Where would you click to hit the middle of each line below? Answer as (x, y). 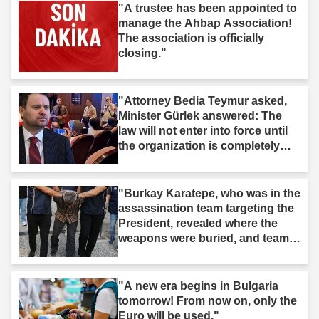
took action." (153, 253)
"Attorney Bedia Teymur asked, (203, 101)
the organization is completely (199, 146)
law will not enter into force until (203, 131)
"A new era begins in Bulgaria (198, 286)
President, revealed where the (198, 224)
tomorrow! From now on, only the (208, 301)
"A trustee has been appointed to (208, 9)
